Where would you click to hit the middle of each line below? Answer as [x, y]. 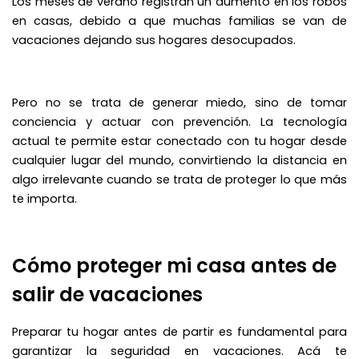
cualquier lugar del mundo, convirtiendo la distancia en [179, 160]
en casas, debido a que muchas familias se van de [179, 20]
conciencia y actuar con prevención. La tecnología [179, 121]
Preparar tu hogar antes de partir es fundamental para [179, 331]
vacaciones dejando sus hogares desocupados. [155, 40]
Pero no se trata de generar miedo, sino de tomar [179, 102]
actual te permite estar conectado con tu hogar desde [179, 141]
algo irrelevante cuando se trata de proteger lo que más [179, 179]
